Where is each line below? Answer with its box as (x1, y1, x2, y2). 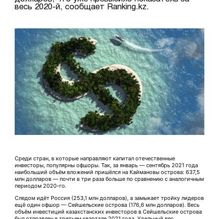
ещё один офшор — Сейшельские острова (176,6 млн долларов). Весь (15, 201, 199, 209)
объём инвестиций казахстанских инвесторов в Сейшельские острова (15, 208, 202, 216)
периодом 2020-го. (15, 182, 66, 190)
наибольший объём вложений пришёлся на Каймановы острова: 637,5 (15, 169, 200, 176)
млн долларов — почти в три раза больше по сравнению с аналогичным (15, 175, 204, 183)
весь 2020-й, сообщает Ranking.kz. (15, 3, 149, 11)
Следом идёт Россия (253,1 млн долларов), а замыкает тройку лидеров (15, 195, 204, 202)
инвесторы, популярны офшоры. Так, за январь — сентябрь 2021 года (15, 162, 198, 169)
